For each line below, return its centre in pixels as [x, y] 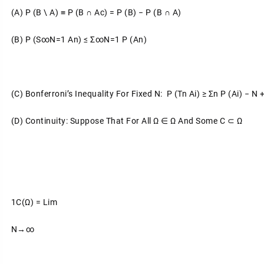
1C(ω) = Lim [34, 202]
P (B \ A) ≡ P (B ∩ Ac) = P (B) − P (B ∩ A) [103, 12]
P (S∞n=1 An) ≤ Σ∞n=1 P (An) [86, 39]
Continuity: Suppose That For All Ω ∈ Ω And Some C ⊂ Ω [134, 121]
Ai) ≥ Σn [204, 94]
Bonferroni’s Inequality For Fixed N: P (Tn [106, 94]
